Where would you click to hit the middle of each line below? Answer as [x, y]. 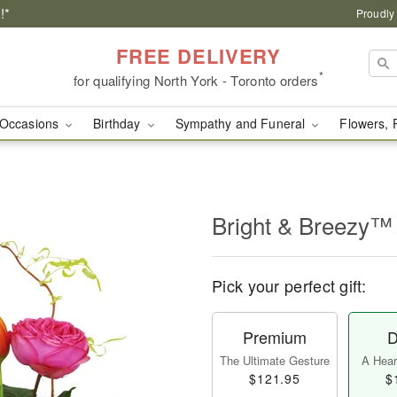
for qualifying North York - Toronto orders [196, 80]
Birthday [119, 123]
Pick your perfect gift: [289, 285]
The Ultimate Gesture [275, 360]
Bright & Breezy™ [302, 225]
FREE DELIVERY [198, 55]
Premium [275, 337]
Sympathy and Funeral [242, 123]
